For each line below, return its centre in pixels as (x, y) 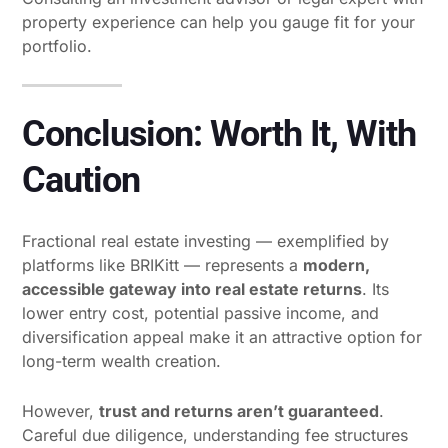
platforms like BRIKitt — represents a (162, 264)
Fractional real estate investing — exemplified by (205, 240)
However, (60, 410)
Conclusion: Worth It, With (219, 133)
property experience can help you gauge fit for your (218, 21)
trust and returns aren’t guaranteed (239, 410)
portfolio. (57, 45)
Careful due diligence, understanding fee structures (215, 434)
